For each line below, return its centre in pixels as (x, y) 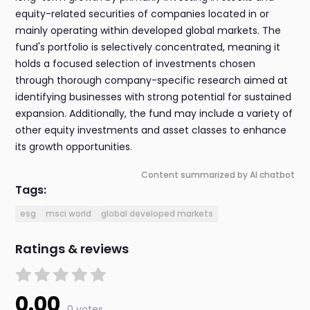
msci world (69, 214)
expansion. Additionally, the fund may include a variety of (154, 114)
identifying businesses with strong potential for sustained (154, 97)
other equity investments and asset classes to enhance (151, 130)
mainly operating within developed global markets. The (148, 31)
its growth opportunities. (74, 147)
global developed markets (157, 214)
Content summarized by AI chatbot (218, 175)
